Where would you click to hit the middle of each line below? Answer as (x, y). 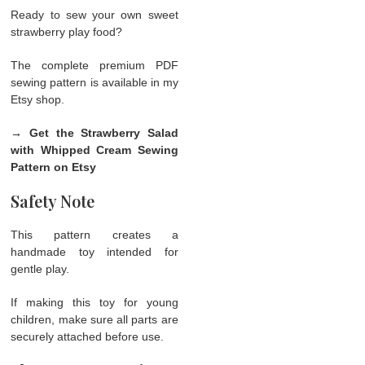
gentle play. (40, 268)
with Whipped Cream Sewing (95, 150)
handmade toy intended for (95, 251)
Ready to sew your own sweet (95, 14)
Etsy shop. (38, 99)
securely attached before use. (88, 336)
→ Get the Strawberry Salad (95, 132)
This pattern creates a (95, 234)
